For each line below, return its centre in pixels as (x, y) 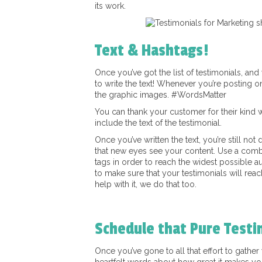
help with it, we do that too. (146, 184)
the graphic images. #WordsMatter (161, 95)
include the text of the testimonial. (158, 123)
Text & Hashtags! (151, 51)
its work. (110, 6)
